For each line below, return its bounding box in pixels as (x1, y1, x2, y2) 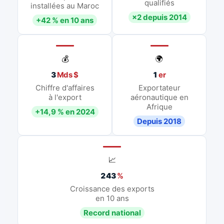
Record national (83, 207, 141, 217)
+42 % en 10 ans (36, 15, 93, 25)
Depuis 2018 (137, 116, 181, 126)
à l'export (48, 92, 81, 102)
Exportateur (138, 82, 180, 92)
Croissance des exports (69, 183, 154, 193)
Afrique (146, 101, 172, 111)
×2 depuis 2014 (131, 12, 187, 22)
